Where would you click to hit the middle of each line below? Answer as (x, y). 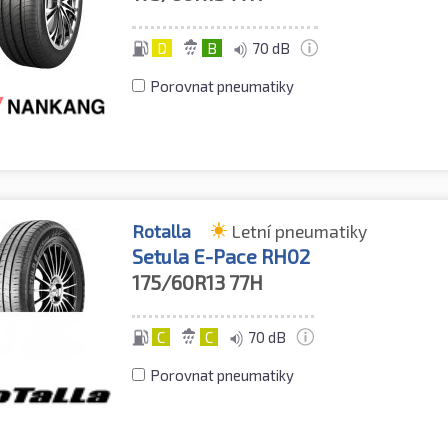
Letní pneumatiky (300, 231)
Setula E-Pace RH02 (221, 256)
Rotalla (162, 231)
